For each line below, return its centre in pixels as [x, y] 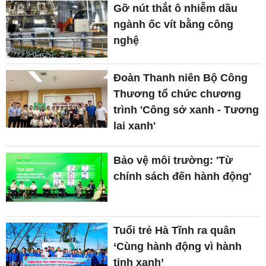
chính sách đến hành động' [183, 177]
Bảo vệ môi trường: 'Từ [173, 161]
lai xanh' [135, 126]
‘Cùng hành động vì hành [178, 246]
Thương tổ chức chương [178, 94]
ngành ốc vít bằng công [174, 24]
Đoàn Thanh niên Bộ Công [181, 78]
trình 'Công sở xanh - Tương [186, 110]
